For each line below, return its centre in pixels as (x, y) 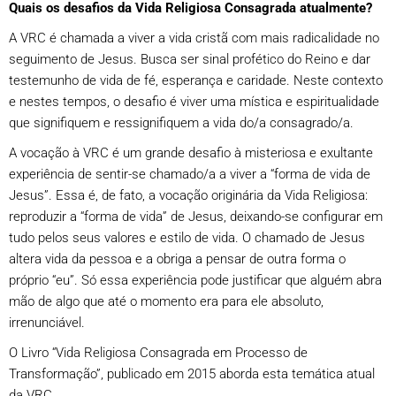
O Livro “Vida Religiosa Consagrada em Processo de (158, 352)
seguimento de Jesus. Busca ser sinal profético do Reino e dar (190, 59)
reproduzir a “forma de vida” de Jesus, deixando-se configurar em (196, 216)
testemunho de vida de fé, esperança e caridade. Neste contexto (196, 80)
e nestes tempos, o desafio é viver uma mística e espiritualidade (194, 101)
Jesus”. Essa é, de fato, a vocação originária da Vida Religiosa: (188, 195)
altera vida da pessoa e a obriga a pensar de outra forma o (177, 259)
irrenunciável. (47, 322)
